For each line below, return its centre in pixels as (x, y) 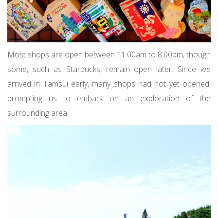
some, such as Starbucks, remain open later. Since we (109, 69)
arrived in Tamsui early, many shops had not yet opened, (109, 84)
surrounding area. (38, 113)
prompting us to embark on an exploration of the (109, 99)
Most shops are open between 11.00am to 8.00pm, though (109, 55)
